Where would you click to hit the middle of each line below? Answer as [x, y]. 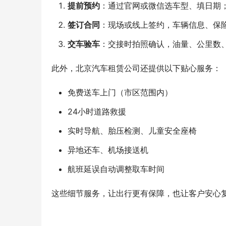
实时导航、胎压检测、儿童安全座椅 [132, 131]
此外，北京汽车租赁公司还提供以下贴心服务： [136, 68]
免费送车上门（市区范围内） [120, 93]
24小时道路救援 [97, 112]
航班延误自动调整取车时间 [116, 169]
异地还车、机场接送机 [108, 150]
